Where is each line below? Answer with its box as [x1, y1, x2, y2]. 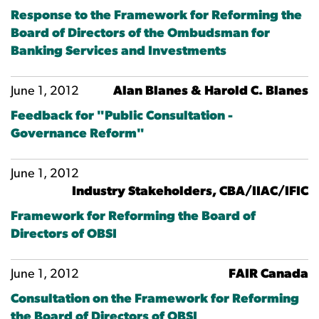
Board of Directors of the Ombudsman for [11, 27, 270, 41]
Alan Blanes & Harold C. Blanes [113, 85, 308, 98]
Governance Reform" [11, 127, 145, 141]
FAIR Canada [229, 268, 308, 281]
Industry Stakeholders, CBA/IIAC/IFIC [72, 185, 308, 199]
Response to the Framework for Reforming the [11, 9, 302, 23]
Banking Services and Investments [11, 45, 226, 58]
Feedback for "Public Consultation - [11, 110, 233, 123]
